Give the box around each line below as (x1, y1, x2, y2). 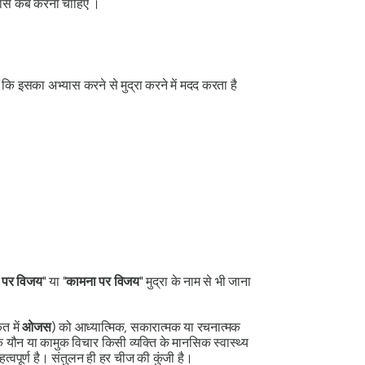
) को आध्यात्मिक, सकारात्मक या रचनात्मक (51, 319, 241, 335)
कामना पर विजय (66, 273, 139, 289)
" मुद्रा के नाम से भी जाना (139, 273, 251, 289)
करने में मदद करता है (142, 77, 237, 93)
